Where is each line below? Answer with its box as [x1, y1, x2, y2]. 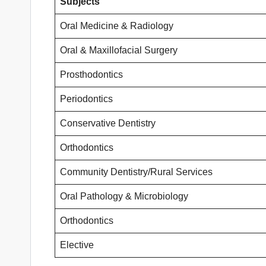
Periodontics [60, 94, 115, 104]
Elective [60, 240, 94, 251]
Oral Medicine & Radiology [60, 21, 173, 31]
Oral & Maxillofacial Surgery [60, 45, 178, 56]
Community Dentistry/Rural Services [60, 167, 213, 178]
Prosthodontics [60, 69, 123, 80]
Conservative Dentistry [60, 118, 156, 129]
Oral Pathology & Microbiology [60, 191, 188, 202]
